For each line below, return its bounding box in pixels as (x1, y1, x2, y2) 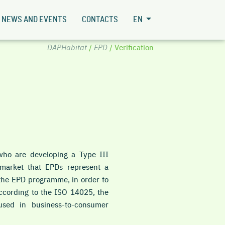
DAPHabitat (47, 41, 87, 52)
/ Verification (107, 41, 154, 52)
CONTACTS (81, 16, 118, 24)
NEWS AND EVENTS (1, 16, 67, 24)
